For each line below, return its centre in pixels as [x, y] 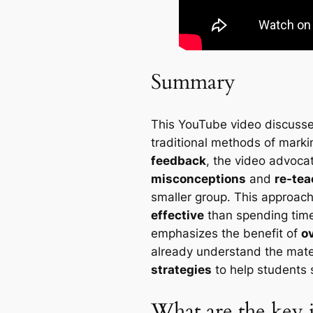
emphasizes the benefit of [226, 234]
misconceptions [198, 179]
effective [177, 216]
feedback [179, 161]
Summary [193, 82]
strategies [181, 270]
